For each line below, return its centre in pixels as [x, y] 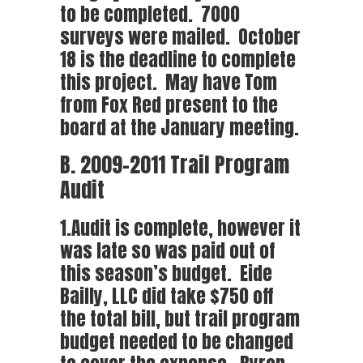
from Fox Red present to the [169, 105]
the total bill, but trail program [180, 319]
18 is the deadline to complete [178, 60]
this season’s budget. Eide [166, 273]
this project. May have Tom [169, 82]
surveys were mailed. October [180, 37]
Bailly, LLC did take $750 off [167, 296]
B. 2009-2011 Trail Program [175, 165]
